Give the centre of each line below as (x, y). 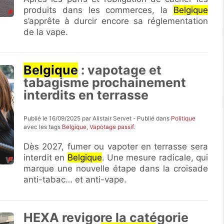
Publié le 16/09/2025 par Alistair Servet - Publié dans (97, 118)
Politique (183, 118)
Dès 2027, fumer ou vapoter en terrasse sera (116, 146)
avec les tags (43, 127)
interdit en (45, 157)
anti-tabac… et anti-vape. (75, 179)
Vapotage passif (112, 127)
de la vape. (46, 32)
